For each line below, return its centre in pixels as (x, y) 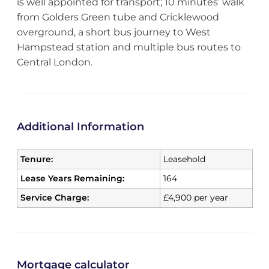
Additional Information (80, 127)
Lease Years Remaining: (72, 178)
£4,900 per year (195, 198)
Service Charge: (54, 198)
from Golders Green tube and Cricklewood (118, 17)
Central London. (54, 62)
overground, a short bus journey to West (113, 32)
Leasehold (184, 159)
